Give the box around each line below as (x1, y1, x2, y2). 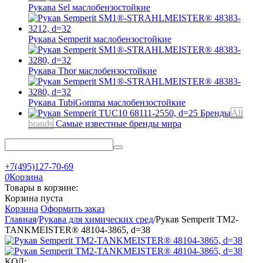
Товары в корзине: (5, 183, 78, 193)
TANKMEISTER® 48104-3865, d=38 (5, 225, 150, 235)
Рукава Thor (28, 66, 79, 76)
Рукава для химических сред (39, 214, 153, 224)
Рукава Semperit (28, 34, 93, 44)
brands (28, 119, 53, 129)
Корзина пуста (5, 193, 63, 203)
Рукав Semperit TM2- (156, 214, 238, 224)
